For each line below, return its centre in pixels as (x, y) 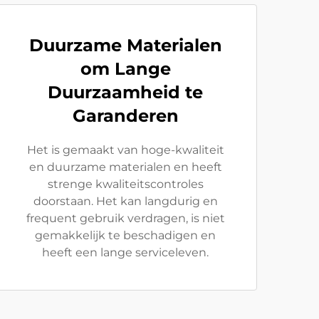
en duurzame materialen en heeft (125, 167)
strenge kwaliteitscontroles (125, 184)
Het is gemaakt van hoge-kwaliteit (125, 150)
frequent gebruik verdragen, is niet (125, 218)
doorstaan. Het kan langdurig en (125, 201)
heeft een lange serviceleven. (125, 252)
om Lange (125, 69)
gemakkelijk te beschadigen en (125, 235)
